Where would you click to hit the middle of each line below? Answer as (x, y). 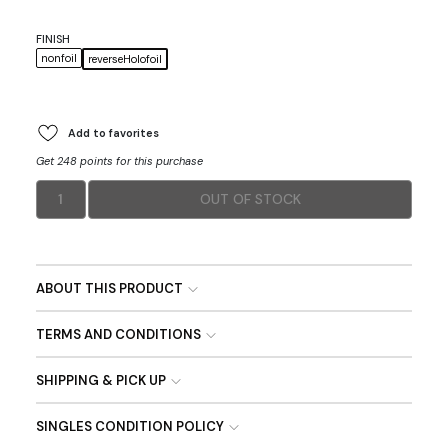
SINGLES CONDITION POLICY (129, 426)
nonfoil (58, 57)
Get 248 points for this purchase (119, 160)
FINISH (52, 38)
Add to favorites (113, 132)
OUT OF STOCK (250, 198)
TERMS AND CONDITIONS (118, 334)
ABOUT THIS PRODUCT (109, 288)
